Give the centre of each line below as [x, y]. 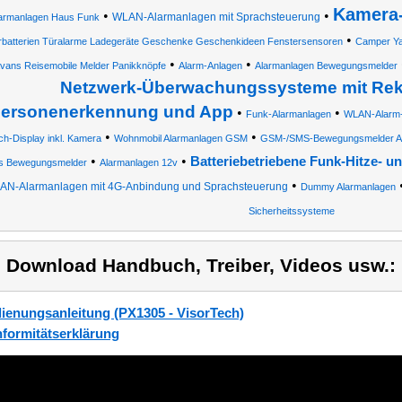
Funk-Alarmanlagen [288, 114]
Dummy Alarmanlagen [348, 187]
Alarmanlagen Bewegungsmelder [326, 66]
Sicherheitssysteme [292, 211]
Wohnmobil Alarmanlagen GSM [180, 138]
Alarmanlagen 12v [138, 162]
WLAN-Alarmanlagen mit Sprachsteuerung [216, 17]
